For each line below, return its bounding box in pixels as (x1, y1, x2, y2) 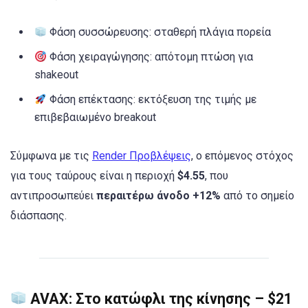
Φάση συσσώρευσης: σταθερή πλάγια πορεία (47, 25, 272, 39)
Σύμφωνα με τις (10, 149, 92, 163)
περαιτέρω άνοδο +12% (96, 189, 221, 203)
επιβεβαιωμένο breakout (34, 111, 156, 124)
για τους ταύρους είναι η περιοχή (10, 169, 177, 183)
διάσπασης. (10, 209, 67, 223)
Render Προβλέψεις (92, 149, 191, 163)
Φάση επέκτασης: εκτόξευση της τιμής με (47, 93, 257, 107)
